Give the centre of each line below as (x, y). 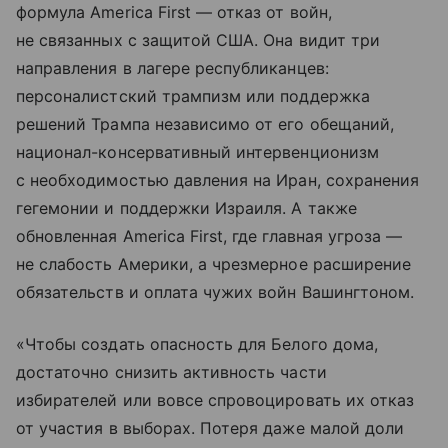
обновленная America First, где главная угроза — (209, 236)
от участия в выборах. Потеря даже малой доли (210, 428)
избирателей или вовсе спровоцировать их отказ (215, 400)
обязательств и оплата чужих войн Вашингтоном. (215, 292)
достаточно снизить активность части (171, 372)
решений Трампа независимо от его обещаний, (205, 124)
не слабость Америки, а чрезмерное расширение (214, 264)
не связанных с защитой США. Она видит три (198, 40)
